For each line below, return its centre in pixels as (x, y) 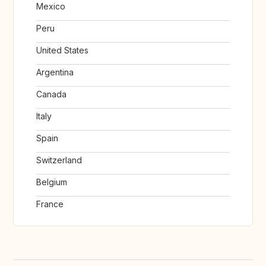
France (50, 204)
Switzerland (59, 160)
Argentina (55, 72)
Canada (51, 94)
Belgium (52, 182)
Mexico (51, 7)
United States (62, 50)
